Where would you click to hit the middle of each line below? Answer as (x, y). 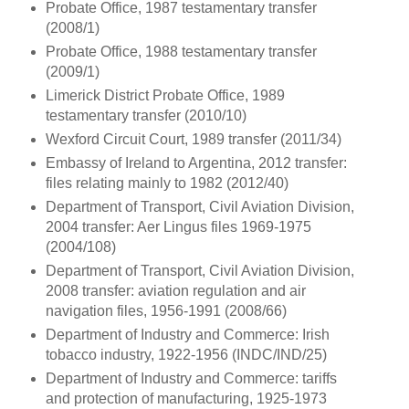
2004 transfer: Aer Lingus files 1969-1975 (178, 226)
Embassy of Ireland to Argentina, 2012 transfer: (196, 163)
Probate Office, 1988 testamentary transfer (181, 52)
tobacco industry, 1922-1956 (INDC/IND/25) (186, 354)
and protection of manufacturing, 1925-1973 (186, 398)
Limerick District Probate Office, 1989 (165, 96)
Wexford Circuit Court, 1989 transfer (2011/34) (193, 140)
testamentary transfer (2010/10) (146, 116)
